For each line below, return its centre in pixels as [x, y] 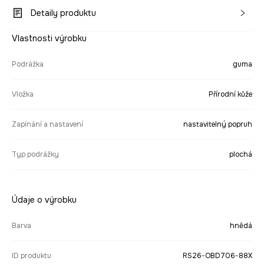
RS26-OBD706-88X [217, 256]
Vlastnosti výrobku [49, 38]
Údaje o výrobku [44, 200]
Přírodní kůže [230, 94]
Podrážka [28, 64]
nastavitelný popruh [218, 124]
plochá [241, 154]
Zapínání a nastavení [47, 124]
